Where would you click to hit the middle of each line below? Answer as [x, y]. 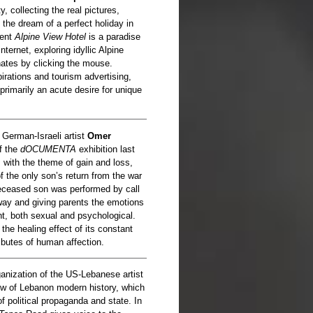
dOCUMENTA [48, 149]
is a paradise [113, 37]
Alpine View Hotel [50, 37]
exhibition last [105, 149]
